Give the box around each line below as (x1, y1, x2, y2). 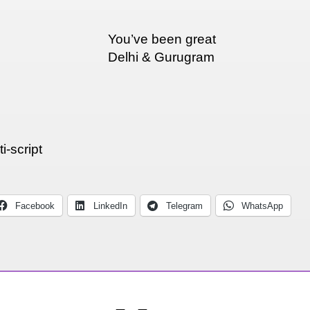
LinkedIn (93, 201, 128, 212)
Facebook (15, 201, 55, 212)
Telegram (166, 201, 203, 212)
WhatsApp (241, 201, 284, 212)
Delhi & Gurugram (107, 50, 215, 65)
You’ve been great (107, 32, 216, 47)
